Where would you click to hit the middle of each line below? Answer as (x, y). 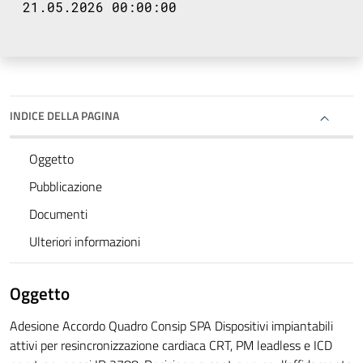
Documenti (58, 214)
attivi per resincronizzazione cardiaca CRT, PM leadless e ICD (171, 346)
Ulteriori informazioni (85, 242)
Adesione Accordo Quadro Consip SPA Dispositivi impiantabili (171, 326)
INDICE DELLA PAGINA (64, 116)
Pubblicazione (66, 187)
